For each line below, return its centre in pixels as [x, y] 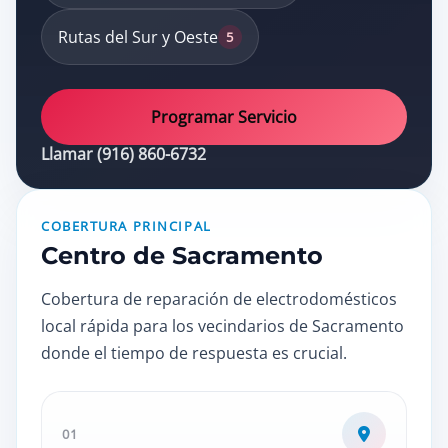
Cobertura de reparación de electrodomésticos [219, 299]
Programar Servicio [224, 116]
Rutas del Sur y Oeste [138, 37]
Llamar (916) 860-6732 [123, 154]
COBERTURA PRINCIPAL [126, 226]
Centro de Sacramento [182, 255]
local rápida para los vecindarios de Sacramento [222, 326]
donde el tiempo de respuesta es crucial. [194, 353]
